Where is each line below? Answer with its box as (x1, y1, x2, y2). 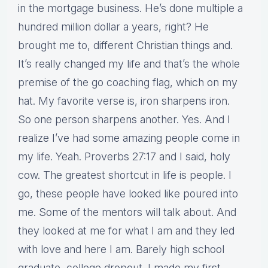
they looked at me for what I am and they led (18, 224, 234, 237)
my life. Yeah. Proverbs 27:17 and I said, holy (18, 150, 230, 163)
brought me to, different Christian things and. (18, 39, 233, 52)
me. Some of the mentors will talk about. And (18, 206, 236, 219)
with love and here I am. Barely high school (18, 243, 224, 256)
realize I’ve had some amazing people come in (18, 132, 240, 145)
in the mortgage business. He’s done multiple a (18, 2, 243, 15)
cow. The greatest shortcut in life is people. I (18, 169, 232, 182)
